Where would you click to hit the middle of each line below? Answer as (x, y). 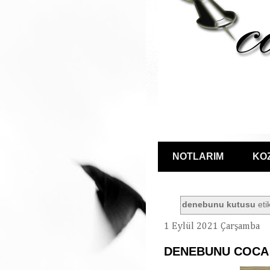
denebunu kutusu (219, 205)
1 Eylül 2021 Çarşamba (212, 226)
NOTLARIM (198, 156)
